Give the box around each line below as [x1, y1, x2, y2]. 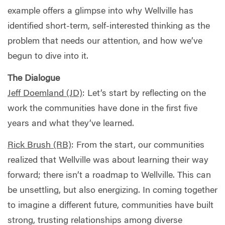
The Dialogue [8, 74, 60, 83]
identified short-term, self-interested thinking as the [8, 22, 210, 32]
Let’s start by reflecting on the [85, 89, 206, 98]
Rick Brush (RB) [8, 141, 71, 151]
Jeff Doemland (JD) [8, 89, 82, 98]
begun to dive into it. [8, 52, 88, 62]
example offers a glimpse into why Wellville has [8, 7, 193, 17]
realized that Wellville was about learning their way [8, 156, 208, 166]
